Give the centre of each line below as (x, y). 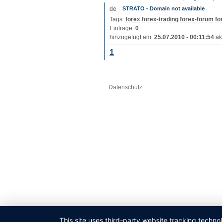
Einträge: (122, 28)
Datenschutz (125, 87)
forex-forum (197, 19)
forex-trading (160, 19)
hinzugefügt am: (132, 37)
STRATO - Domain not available (164, 8)
